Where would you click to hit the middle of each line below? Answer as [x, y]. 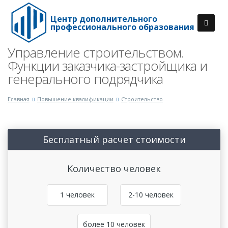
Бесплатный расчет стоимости [114, 139]
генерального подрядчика [85, 79]
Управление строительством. [96, 52]
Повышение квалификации [75, 99]
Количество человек [114, 168]
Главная [19, 99]
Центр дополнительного [104, 19]
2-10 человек [151, 195]
